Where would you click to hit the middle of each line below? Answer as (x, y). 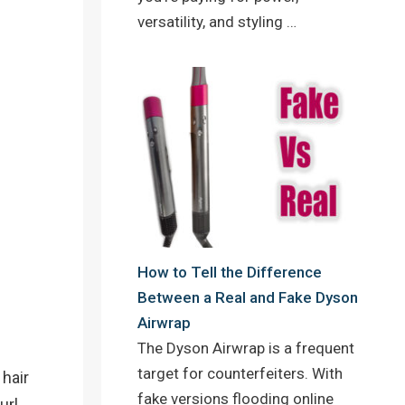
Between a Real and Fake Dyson (248, 297)
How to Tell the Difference (230, 272)
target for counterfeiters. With (240, 373)
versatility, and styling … (217, 22)
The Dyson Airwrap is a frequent (246, 348)
